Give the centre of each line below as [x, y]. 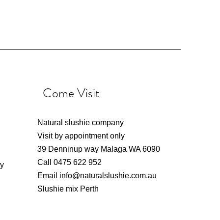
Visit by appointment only [81, 136]
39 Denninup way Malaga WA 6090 [100, 149]
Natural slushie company [81, 123]
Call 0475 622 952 [70, 162]
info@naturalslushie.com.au [108, 176]
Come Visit [71, 93]
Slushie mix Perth [68, 189]
